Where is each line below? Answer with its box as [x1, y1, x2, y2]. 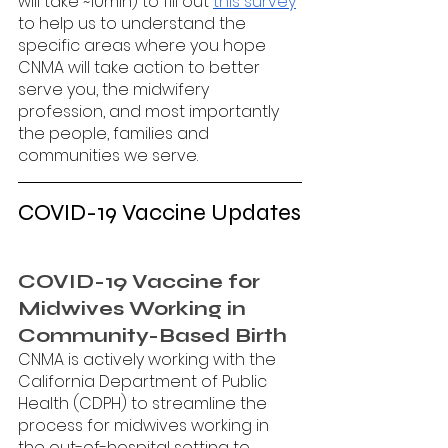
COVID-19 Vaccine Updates [18, 197, 301, 227]
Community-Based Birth [18, 322, 292, 348]
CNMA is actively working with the [18, 347, 280, 371]
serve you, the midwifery [18, 77, 213, 101]
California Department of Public [18, 369, 271, 393]
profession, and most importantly [18, 99, 283, 123]
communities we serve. [18, 143, 202, 167]
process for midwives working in [18, 413, 273, 437]
